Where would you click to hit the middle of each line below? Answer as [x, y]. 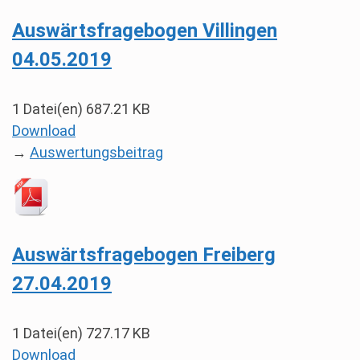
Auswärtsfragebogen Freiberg [144, 255]
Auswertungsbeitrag [96, 152]
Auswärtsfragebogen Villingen [145, 31]
